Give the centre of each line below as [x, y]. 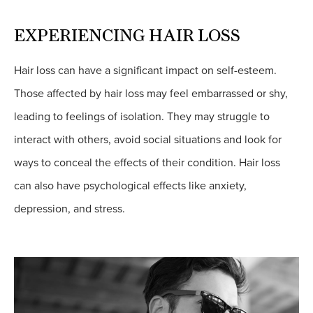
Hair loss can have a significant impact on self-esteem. [145, 71]
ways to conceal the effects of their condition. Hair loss [147, 163]
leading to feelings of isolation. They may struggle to [142, 117]
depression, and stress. [70, 209]
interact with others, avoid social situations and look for [148, 140]
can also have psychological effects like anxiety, [130, 186]
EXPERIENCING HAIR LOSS [127, 36]
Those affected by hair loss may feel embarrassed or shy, [151, 94]
